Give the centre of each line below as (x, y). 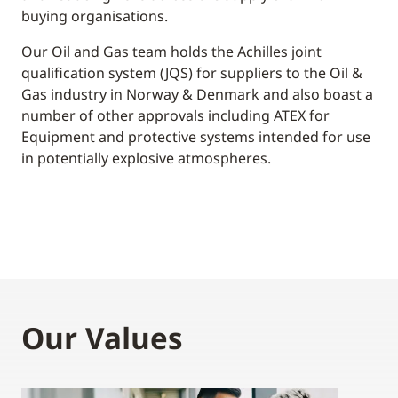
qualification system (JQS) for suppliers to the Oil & (192, 73)
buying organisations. (95, 16)
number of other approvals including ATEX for (175, 116)
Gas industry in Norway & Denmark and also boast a (197, 95)
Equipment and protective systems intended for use (196, 137)
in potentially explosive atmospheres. (146, 159)
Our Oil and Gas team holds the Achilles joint (171, 52)
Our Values (102, 338)
